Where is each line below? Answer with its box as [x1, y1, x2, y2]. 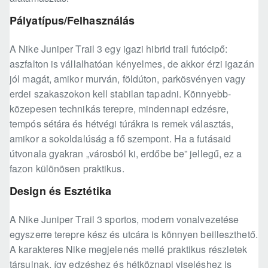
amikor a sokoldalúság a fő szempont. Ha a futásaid [10, 132, 232, 146]
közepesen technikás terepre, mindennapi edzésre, [10, 102, 229, 116]
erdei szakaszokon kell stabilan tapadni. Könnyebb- [10, 87, 232, 101]
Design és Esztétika [10, 183, 111, 199]
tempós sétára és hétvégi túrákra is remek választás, [10, 117, 234, 131]
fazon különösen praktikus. [10, 162, 124, 176]
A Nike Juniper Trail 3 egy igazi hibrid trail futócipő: [10, 42, 228, 56]
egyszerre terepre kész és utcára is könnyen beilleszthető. [10, 227, 258, 242]
